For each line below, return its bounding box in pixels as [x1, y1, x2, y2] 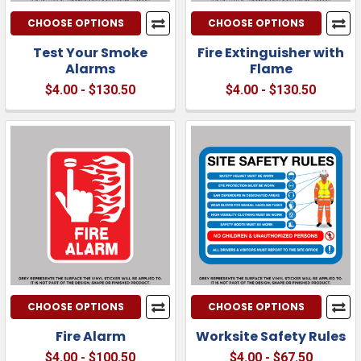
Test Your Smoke [33, 43, 147, 62]
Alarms [65, 59, 115, 78]
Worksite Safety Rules [196, 326, 346, 346]
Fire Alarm [55, 326, 126, 346]
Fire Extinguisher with [197, 43, 344, 62]
